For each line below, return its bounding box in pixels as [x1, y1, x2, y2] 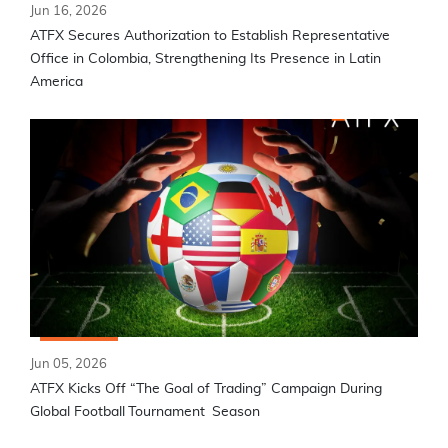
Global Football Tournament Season [30, 404, 264, 419]
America [30, 75, 83, 90]
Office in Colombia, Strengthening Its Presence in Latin [30, 52, 381, 67]
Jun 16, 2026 [30, 5, 107, 19]
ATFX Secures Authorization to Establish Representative [30, 29, 390, 44]
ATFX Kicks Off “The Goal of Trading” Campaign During [30, 381, 382, 396]
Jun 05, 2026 [30, 357, 107, 371]
